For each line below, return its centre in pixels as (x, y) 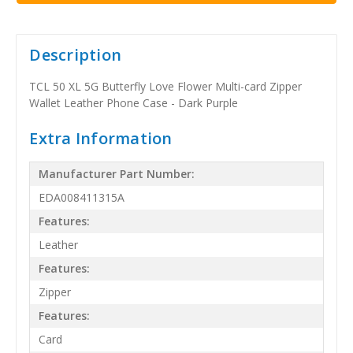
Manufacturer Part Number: (117, 174)
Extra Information (101, 138)
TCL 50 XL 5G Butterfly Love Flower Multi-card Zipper (166, 86)
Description (76, 54)
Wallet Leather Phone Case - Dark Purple (134, 102)
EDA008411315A (82, 198)
